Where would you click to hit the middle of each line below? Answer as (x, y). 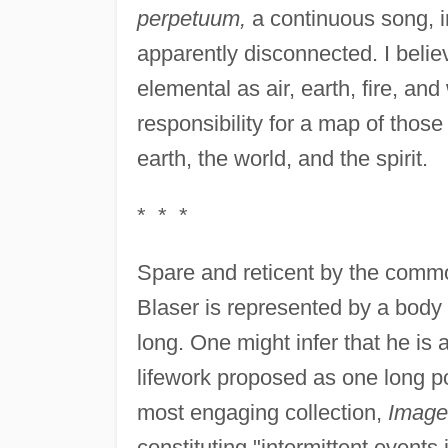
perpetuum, (191, 19)
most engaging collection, (262, 413)
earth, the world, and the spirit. (282, 159)
